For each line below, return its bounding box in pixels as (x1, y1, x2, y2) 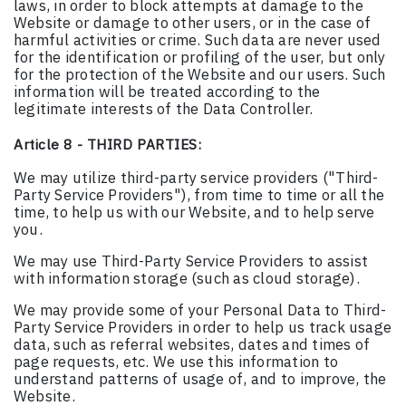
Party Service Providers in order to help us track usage (14, 317, 392, 338)
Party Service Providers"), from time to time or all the (14, 185, 385, 206)
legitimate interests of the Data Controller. (14, 99, 314, 120)
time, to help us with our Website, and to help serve (14, 202, 375, 223)
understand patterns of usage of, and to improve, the (14, 369, 387, 390)
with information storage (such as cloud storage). (14, 268, 360, 289)
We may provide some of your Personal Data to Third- (14, 300, 387, 321)
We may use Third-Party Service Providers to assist (14, 251, 368, 272)
